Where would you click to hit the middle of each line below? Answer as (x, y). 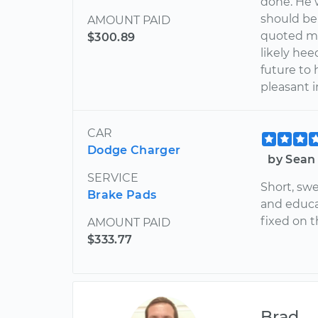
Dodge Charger (134, 150)
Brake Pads (122, 195)
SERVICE (113, 178)
